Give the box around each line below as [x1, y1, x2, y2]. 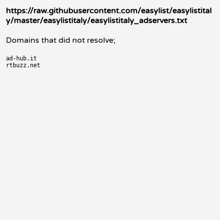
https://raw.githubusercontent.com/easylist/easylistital [6, 6, 212, 16]
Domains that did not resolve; [6, 35, 115, 45]
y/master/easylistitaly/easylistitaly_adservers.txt [6, 16, 187, 26]
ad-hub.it [6, 55, 37, 62]
